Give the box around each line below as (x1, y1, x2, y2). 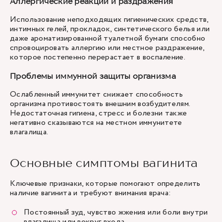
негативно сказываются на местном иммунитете (10, 117, 182, 128)
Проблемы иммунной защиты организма (10, 71, 176, 81)
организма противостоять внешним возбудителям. (10, 98, 190, 110)
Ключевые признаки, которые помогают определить (10, 178, 201, 189)
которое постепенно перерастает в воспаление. (10, 52, 186, 63)
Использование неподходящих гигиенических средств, (10, 14, 209, 25)
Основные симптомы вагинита (10, 156, 198, 170)
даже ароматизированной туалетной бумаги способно (10, 33, 206, 44)
